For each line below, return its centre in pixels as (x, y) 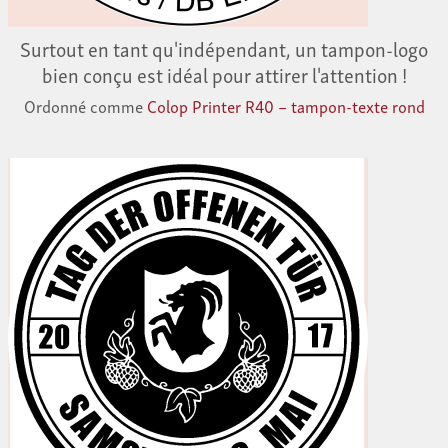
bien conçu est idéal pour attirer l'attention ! (224, 74)
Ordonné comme (85, 106)
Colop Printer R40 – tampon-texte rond (285, 106)
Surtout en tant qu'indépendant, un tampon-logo (224, 48)
